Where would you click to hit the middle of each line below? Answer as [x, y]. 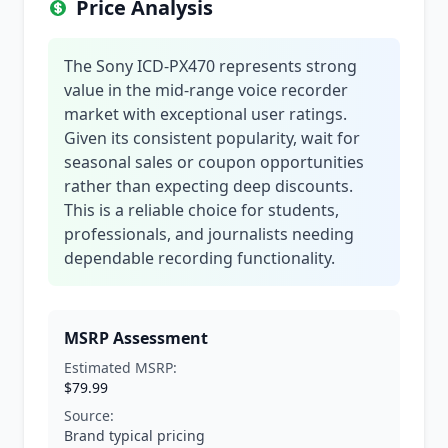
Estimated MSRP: [120, 367]
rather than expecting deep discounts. [208, 186]
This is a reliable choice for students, [201, 210]
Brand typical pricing [134, 435]
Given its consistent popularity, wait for [212, 138]
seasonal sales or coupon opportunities [214, 162]
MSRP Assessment [136, 338]
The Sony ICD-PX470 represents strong [210, 66]
